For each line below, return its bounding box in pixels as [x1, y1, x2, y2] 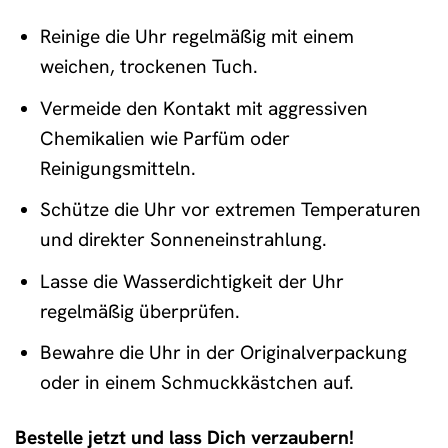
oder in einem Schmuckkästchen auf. [39, 370, 354, 396]
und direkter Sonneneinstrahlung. [39, 227, 327, 253]
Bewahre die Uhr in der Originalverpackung [39, 340, 407, 366]
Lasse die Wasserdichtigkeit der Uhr [39, 268, 344, 294]
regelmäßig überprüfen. [39, 298, 240, 324]
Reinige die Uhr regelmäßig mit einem [39, 24, 354, 50]
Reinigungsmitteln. [39, 155, 196, 181]
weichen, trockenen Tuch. [39, 54, 258, 80]
